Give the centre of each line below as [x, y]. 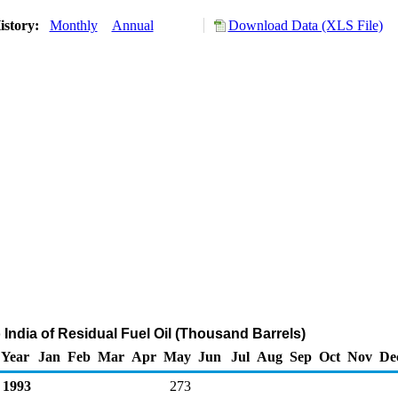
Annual [132, 25]
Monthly [73, 25]
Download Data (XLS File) [305, 25]
